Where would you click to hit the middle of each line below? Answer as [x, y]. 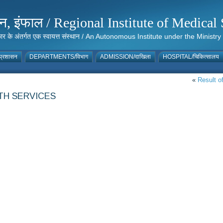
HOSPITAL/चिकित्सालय [191, 57]
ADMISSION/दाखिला [125, 57]
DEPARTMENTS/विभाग [59, 57]
